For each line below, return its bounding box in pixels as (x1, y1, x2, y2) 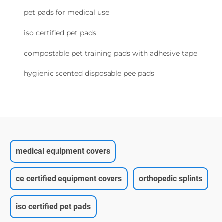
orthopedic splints (139, 173, 202, 183)
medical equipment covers (16, 146, 110, 156)
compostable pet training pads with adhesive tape (24, 48, 197, 57)
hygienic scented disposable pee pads (24, 68, 154, 78)
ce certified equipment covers (16, 173, 122, 183)
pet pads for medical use (24, 7, 109, 17)
